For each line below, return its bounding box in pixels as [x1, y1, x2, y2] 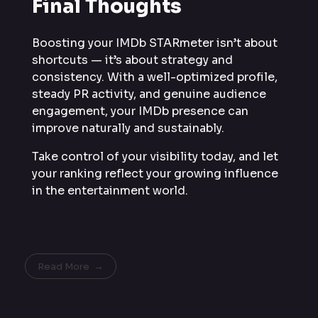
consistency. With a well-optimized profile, [32, 69, 278, 84]
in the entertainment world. [32, 182, 188, 198]
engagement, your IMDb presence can [32, 103, 248, 119]
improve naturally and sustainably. [32, 120, 224, 136]
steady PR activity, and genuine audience [32, 86, 266, 102]
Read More [38, 260, 90, 273]
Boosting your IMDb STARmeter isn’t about [32, 35, 278, 50]
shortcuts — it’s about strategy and [32, 52, 233, 67]
